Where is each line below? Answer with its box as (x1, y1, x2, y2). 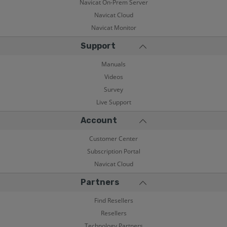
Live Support (96, 98, 131, 106)
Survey (104, 85, 123, 94)
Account (81, 116, 117, 125)
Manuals (101, 60, 126, 68)
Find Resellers (94, 196, 133, 205)
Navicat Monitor (91, 23, 136, 32)
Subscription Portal (87, 147, 140, 156)
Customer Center (89, 134, 138, 143)
